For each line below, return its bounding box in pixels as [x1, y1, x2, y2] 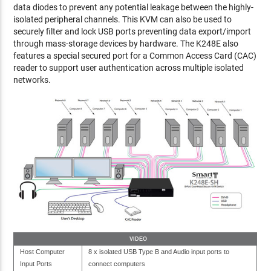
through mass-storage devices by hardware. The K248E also [13, 39, 239, 49]
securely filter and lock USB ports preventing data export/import [13, 27, 252, 37]
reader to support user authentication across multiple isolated [13, 63, 244, 73]
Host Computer [20, 247, 65, 255]
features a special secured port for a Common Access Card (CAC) [13, 51, 257, 61]
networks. [13, 75, 51, 85]
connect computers [88, 260, 146, 267]
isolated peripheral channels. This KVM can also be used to [13, 15, 232, 25]
